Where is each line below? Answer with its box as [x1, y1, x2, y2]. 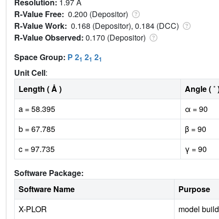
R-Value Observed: [14, 32, 86, 44]
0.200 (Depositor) [68, 8, 130, 20]
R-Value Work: [14, 20, 71, 32]
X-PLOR [19, 203, 47, 215]
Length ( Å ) [19, 83, 62, 95]
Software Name [19, 183, 75, 195]
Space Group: [14, 51, 67, 63]
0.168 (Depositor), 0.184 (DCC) [71, 20, 181, 32]
